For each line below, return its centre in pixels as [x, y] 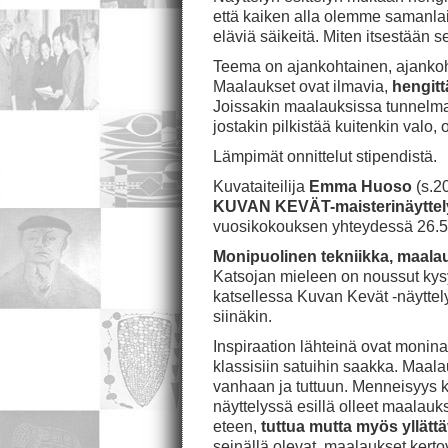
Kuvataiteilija [259, 186]
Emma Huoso [358, 186]
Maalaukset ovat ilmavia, [300, 86]
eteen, [237, 426]
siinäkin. [242, 316]
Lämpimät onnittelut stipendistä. [325, 156]
